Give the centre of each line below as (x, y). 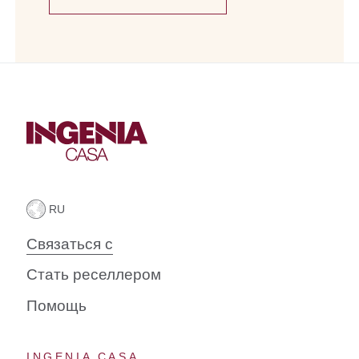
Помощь (56, 306)
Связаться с (70, 244)
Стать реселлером (94, 275)
